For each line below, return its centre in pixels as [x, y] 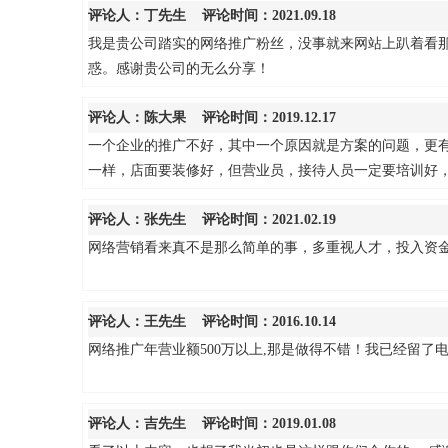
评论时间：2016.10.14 [261, 321]
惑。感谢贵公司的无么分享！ [179, 68]
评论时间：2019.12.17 [261, 117]
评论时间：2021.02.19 [261, 219]
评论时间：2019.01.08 [261, 423]
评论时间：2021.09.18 [261, 15]
